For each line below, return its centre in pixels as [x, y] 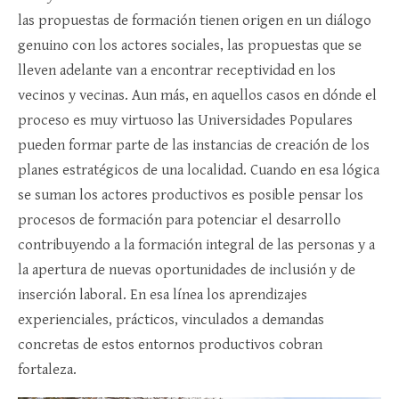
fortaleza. [47, 369]
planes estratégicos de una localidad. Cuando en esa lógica [199, 170]
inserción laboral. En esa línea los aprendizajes [163, 294]
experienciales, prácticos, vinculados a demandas [171, 319]
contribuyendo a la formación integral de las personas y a [196, 244]
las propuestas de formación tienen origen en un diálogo [195, 20]
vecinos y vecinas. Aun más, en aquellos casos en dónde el [197, 95]
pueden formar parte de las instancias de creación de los [194, 145]
